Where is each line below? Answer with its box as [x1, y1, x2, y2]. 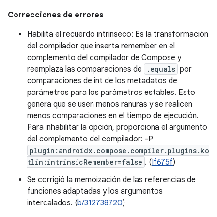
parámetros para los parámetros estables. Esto [27, 88, 195, 97]
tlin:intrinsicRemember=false [27, 157, 142, 167]
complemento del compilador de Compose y [27, 53, 181, 62]
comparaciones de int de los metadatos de [27, 76, 177, 86]
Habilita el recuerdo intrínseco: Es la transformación [27, 30, 208, 39]
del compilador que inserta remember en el [27, 41, 175, 51]
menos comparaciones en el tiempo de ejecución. [27, 111, 199, 121]
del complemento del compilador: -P [27, 134, 153, 144]
